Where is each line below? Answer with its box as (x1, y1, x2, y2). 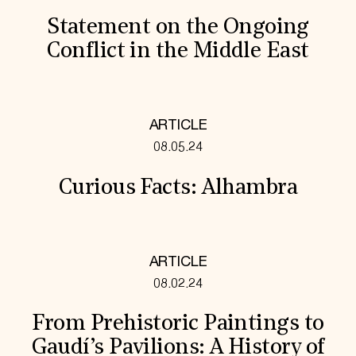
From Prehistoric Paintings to (32, 313, 324, 336)
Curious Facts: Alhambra (58, 176, 298, 199)
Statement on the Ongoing (47, 17, 309, 40)
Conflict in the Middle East (47, 41, 309, 64)
